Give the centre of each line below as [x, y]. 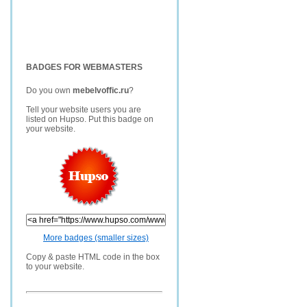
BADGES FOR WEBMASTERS [84, 67]
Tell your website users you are [84, 110]
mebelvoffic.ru [101, 90]
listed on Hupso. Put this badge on [90, 119]
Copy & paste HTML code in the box [93, 257]
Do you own [49, 90]
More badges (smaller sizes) [96, 238]
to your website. [55, 267]
